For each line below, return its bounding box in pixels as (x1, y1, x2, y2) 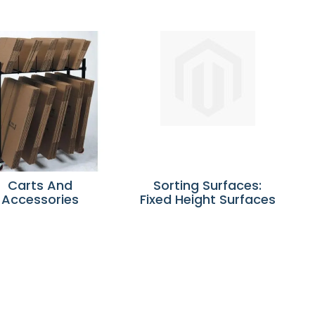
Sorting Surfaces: (153, 176, 262, 194)
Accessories (1, 190, 79, 208)
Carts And (8, 176, 73, 194)
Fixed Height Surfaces (139, 190, 276, 208)
